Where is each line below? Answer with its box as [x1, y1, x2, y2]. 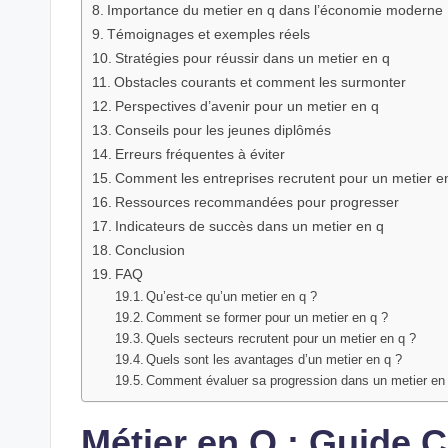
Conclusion [114, 242, 185, 259]
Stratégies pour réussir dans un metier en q [114, 50, 390, 67]
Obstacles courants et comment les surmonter [113, 74, 406, 91]
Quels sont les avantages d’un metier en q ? [146, 352, 403, 368]
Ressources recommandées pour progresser [114, 194, 399, 211]
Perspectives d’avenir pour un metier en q [114, 98, 379, 115]
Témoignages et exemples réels [106, 26, 310, 43]
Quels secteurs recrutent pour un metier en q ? [146, 331, 417, 347]
